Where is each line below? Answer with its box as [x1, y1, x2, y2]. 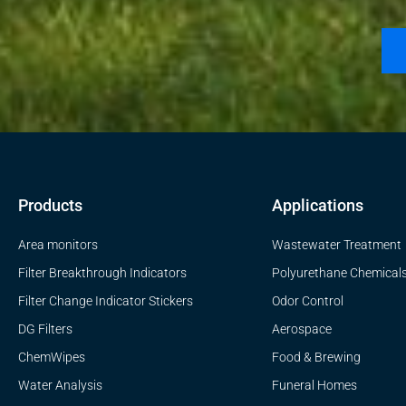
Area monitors [18, 237, 98, 253]
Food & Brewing [272, 350, 361, 365]
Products [18, 196, 82, 216]
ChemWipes [18, 350, 85, 365]
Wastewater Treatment [272, 237, 401, 253]
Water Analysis [18, 378, 102, 393]
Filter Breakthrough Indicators [18, 266, 187, 281]
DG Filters [18, 322, 72, 337]
